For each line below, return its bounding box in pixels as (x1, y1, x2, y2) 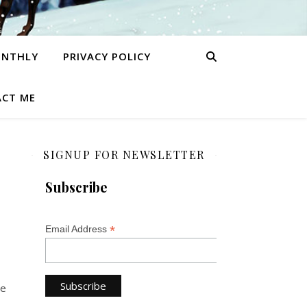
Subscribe (45, 178, 108, 196)
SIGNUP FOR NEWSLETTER (43, 147, 205, 162)
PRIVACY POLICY (62, 49, 151, 63)
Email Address (45, 223, 110, 234)
